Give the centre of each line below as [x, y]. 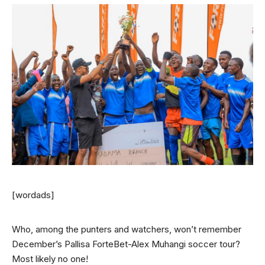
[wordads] [33, 195]
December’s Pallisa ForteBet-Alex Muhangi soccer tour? [126, 244]
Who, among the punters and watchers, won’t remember [127, 230]
